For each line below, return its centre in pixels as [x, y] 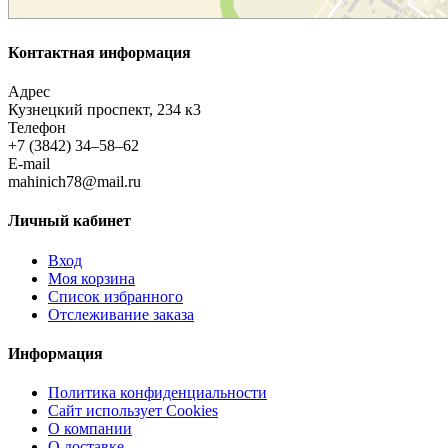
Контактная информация [99, 52]
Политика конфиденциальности [157, 393]
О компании [90, 429]
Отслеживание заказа [121, 314]
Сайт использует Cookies [133, 411]
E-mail [29, 164]
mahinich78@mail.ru [74, 182]
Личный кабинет [69, 221]
